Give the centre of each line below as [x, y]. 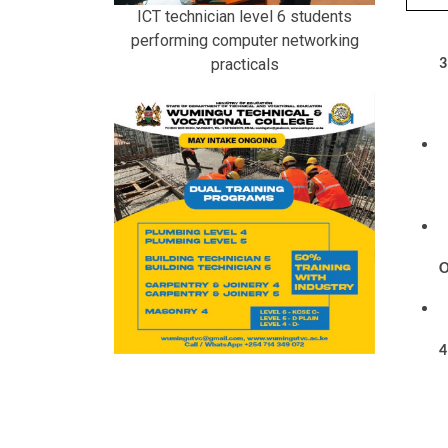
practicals [244, 65]
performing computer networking [244, 41]
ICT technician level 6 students [244, 17]
